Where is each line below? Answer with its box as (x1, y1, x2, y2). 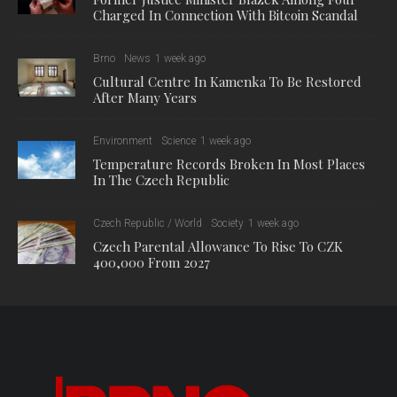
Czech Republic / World (93, 216, 202, 230)
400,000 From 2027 (93, 253, 210, 271)
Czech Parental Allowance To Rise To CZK (93, 237, 343, 255)
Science (161, 134, 196, 147)
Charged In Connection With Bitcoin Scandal (93, 5, 358, 24)
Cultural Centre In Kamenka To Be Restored (93, 72, 362, 90)
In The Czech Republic (93, 170, 230, 189)
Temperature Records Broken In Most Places (93, 154, 365, 173)
